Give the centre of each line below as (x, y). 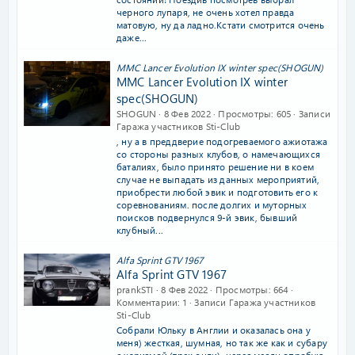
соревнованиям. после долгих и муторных (212, 204)
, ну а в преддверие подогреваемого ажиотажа (222, 141)
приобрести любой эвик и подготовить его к (218, 192)
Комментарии (147, 302)
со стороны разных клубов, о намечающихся (218, 154)
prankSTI (135, 289)
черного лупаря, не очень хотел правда (206, 12)
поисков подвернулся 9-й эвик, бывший (207, 217)
